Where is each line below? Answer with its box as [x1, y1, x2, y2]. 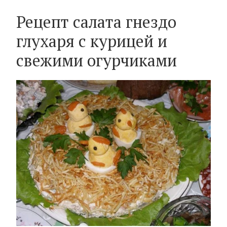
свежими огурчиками [16, 50, 177, 71]
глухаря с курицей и [16, 30, 167, 52]
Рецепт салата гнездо [16, 11, 176, 33]
